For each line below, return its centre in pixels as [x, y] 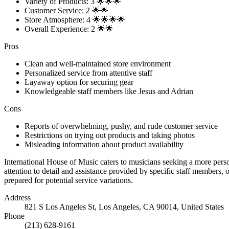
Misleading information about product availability [104, 144]
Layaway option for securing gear [79, 82]
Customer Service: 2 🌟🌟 [66, 10]
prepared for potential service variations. [68, 180]
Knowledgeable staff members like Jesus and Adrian [109, 91]
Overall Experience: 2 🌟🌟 [69, 29]
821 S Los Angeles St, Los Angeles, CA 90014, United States [124, 207]
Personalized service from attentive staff [88, 73]
